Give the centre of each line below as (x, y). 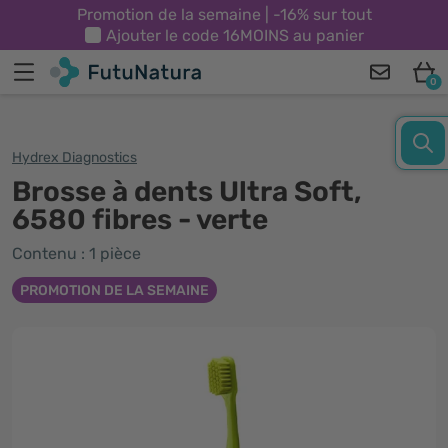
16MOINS (255, 35)
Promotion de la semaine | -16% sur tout (224, 14)
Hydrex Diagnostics (74, 157)
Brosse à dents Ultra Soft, (187, 191)
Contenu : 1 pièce (76, 253)
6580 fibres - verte (140, 219)
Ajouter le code (164, 35)
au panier (326, 35)
